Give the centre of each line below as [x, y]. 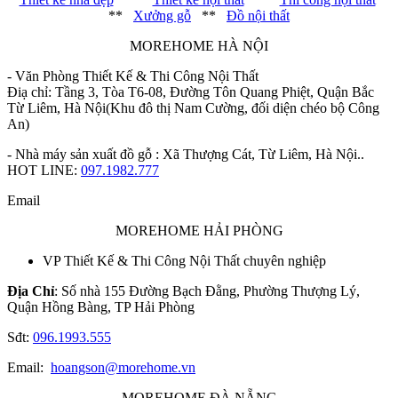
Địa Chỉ [31, 291]
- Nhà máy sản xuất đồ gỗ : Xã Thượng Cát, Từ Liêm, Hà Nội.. [187, 154]
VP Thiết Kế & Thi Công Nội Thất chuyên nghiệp [184, 260]
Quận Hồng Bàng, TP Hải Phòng [101, 306]
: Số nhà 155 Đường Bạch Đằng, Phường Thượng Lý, [207, 291]
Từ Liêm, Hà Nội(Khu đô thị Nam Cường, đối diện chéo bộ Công [193, 107]
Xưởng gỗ [162, 15]
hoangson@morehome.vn [123, 367]
